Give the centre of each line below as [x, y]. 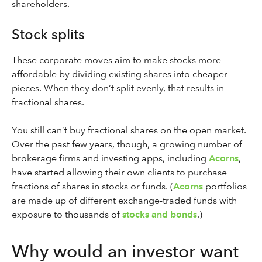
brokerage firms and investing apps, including [110, 158]
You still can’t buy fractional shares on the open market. [129, 130]
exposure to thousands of [67, 214]
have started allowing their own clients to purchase [119, 172]
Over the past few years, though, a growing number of [127, 144]
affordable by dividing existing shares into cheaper [120, 74]
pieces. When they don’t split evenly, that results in [118, 88]
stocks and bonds [160, 214]
